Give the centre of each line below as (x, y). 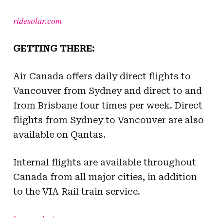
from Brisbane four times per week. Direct (108, 105)
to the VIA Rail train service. (76, 191)
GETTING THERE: (54, 48)
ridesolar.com (37, 20)
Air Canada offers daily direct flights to (102, 76)
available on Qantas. (59, 134)
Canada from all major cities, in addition (105, 177)
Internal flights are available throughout (104, 162)
